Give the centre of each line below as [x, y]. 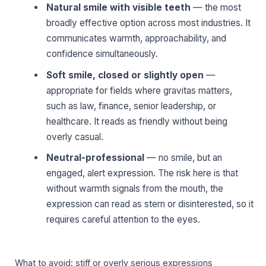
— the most [216, 8]
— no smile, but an [183, 158]
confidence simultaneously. [102, 54]
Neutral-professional [96, 158]
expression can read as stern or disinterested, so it [150, 204]
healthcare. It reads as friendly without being [137, 121]
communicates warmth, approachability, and [137, 39]
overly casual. [75, 137]
